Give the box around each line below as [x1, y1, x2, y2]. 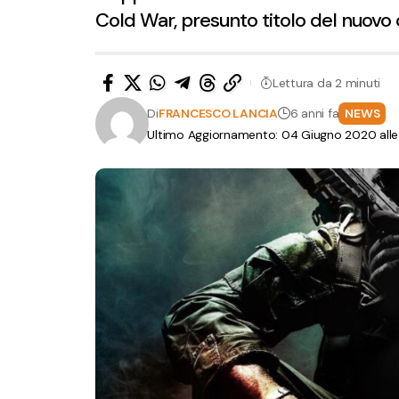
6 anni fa [289, 105, 339, 122]
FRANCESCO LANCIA [158, 105, 278, 122]
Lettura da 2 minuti [272, 74, 381, 91]
